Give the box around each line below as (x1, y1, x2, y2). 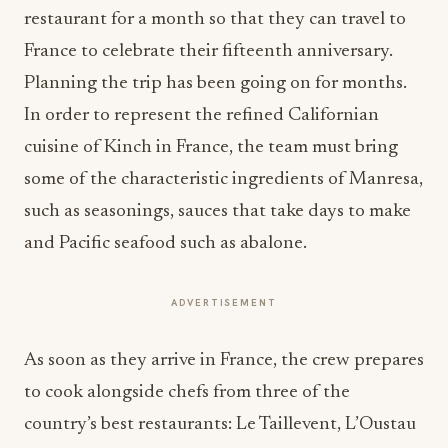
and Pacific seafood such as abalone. (24, 234, 307, 254)
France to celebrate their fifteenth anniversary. (24, 42, 393, 62)
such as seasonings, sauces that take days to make (24, 202, 411, 222)
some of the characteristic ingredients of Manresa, (24, 170, 423, 190)
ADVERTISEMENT (171, 296, 277, 310)
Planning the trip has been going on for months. (24, 74, 407, 94)
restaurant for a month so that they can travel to (24, 10, 406, 30)
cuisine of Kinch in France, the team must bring (24, 138, 398, 158)
